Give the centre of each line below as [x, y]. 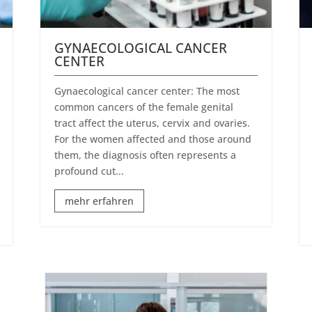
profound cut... [89, 171]
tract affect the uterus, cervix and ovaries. [153, 123]
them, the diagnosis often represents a [146, 155]
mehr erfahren [100, 201]
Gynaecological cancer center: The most [147, 91]
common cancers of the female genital [144, 107]
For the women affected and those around [153, 139]
